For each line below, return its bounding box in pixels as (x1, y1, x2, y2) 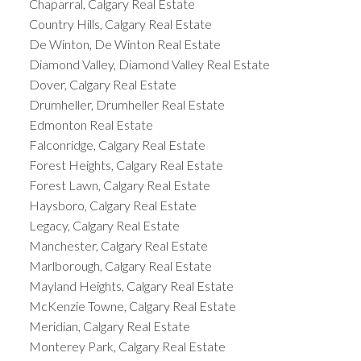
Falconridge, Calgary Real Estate (28, 136, 205, 152)
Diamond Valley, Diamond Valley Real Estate (28, 56, 270, 72)
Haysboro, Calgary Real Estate (28, 197, 197, 213)
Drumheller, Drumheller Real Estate (28, 96, 225, 112)
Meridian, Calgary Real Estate (28, 317, 190, 334)
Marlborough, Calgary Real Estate (28, 257, 212, 273)
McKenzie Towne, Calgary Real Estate (28, 297, 236, 313)
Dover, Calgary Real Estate (28, 76, 176, 92)
